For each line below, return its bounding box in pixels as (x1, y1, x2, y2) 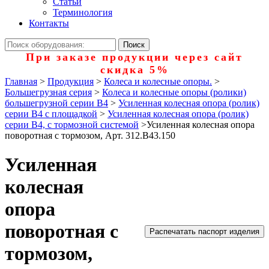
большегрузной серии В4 (5, 98, 108, 108)
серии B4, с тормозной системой (5, 119, 139, 130)
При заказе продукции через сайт (26, 51, 243, 63)
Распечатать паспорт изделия (229, 227, 259, 237)
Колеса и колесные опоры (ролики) (102, 87, 246, 97)
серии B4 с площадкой (5, 109, 97, 119)
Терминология (53, 7, 112, 17)
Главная (5, 76, 37, 86)
